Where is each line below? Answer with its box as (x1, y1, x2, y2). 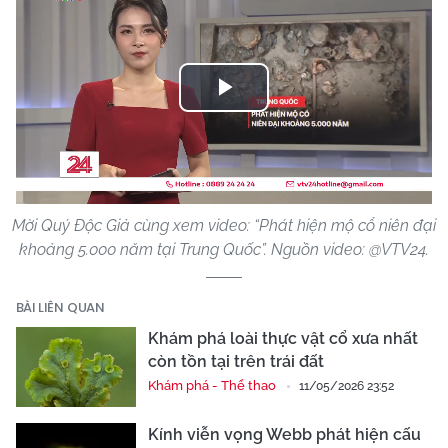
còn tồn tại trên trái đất (148, 352, 324, 372)
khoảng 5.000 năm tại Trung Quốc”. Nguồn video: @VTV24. (19, 240, 429, 260)
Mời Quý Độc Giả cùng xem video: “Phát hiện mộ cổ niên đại (12, 216, 436, 236)
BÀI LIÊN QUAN (16, 298, 105, 318)
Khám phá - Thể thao (148, 378, 276, 394)
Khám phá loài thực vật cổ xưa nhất (148, 329, 418, 349)
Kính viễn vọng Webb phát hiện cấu (148, 425, 421, 445)
